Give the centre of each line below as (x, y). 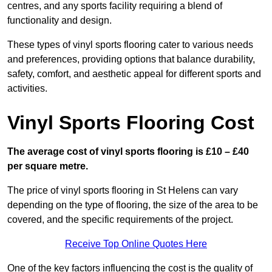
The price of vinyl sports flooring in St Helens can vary (123, 191)
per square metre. (48, 166)
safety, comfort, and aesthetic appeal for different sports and (134, 74)
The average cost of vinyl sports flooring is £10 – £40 (128, 152)
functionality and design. (59, 21)
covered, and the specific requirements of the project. (120, 220)
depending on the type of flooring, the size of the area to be (133, 205)
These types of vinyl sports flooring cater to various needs (130, 45)
